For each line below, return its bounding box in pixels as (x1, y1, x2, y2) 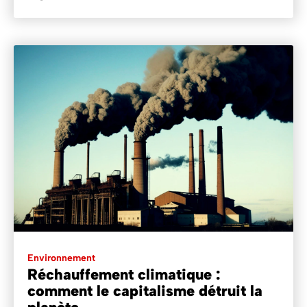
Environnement (27, 252, 95, 265)
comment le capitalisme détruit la (27, 282, 262, 301)
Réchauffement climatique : (27, 265, 221, 284)
